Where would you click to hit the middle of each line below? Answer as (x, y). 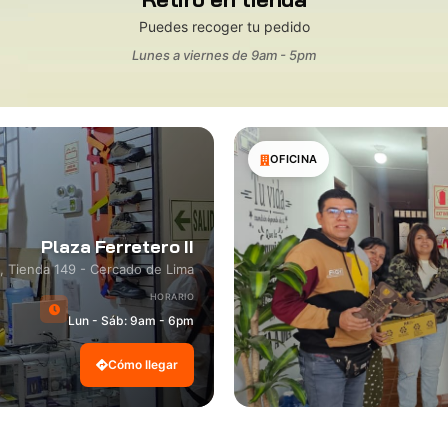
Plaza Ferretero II (117, 247)
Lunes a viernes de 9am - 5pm (224, 55)
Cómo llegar (143, 365)
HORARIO (171, 297)
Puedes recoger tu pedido (224, 27)
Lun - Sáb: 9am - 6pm (131, 321)
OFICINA (294, 159)
